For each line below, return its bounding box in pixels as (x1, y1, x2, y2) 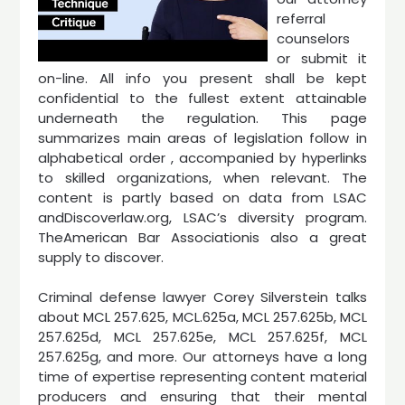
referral (277, 8, 326, 28)
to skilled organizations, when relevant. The (38, 167, 367, 187)
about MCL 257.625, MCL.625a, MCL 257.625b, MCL (38, 307, 367, 326)
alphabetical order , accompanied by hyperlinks (38, 147, 367, 167)
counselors (277, 28, 351, 48)
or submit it (277, 48, 367, 68)
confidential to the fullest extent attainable (38, 88, 367, 108)
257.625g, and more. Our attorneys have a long (38, 347, 367, 366)
